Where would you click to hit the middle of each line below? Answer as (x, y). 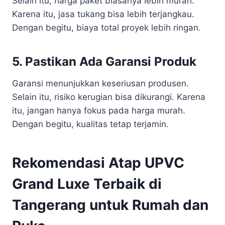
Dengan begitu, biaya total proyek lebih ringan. (106, 27)
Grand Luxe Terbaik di (87, 184)
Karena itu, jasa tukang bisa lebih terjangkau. (103, 14)
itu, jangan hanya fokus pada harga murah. (99, 110)
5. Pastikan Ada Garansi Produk (104, 61)
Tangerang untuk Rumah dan (110, 205)
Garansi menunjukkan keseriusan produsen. (100, 83)
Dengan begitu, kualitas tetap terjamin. (90, 124)
